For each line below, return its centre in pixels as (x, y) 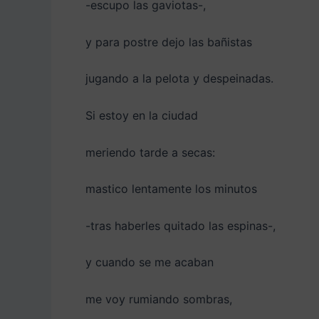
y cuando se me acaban (150, 262)
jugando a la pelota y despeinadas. (179, 79)
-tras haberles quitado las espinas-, (181, 225)
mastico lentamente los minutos (171, 189)
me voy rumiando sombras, (159, 299)
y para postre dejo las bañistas (169, 42)
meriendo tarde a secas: (150, 152)
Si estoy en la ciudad (142, 115)
